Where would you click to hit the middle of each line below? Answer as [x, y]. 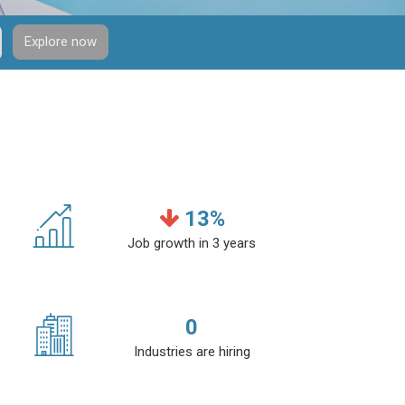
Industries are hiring [192, 352]
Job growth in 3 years [192, 243]
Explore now [61, 41]
